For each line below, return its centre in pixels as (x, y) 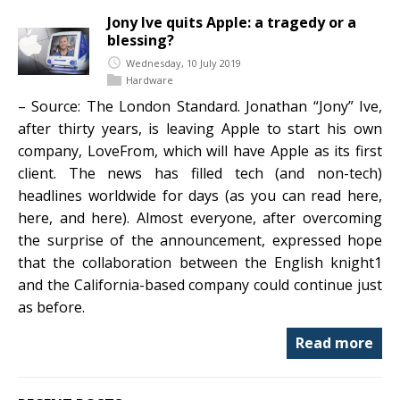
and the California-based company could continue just (200, 285)
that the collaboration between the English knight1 (200, 263)
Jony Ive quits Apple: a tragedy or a (232, 22)
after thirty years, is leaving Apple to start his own (200, 129)
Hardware (150, 79)
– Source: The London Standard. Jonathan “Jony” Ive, (200, 107)
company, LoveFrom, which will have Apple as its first (200, 151)
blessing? (141, 40)
